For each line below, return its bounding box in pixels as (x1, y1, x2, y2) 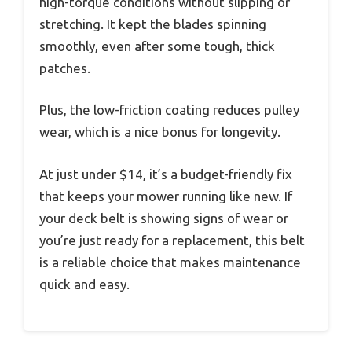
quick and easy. (39, 276, 130, 291)
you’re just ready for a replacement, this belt (39, 232, 305, 247)
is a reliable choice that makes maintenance (39, 254, 301, 269)
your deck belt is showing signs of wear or (39, 210, 288, 225)
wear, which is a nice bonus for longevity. (39, 124, 280, 140)
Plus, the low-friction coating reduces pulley (39, 102, 299, 118)
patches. (39, 60, 90, 75)
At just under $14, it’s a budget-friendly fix (39, 166, 292, 181)
